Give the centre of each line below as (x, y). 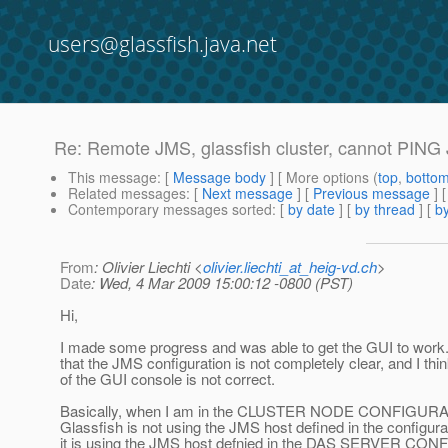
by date (311, 209)
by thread (385, 209)
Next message (247, 193)
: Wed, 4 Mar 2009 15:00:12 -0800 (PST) (222, 283)
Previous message (371, 193)
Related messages (127, 193)
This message (112, 177)
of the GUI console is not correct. (167, 379)
